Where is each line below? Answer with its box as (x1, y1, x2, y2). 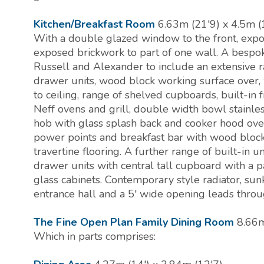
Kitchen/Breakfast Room (34, 17, 155, 32)
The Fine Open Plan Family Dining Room (34, 215, 234, 230)
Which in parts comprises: (34, 229, 156, 244)
